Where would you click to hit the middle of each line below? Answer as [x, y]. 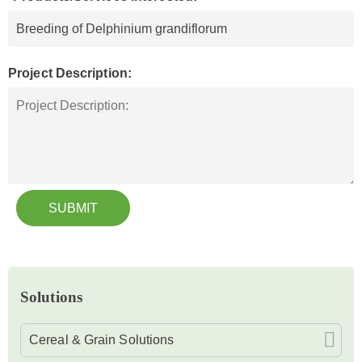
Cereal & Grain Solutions [102, 340]
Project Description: [70, 74]
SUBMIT [73, 208]
